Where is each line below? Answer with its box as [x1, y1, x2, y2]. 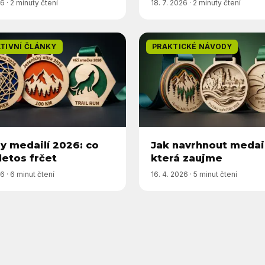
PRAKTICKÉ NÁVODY [152, 42, 232, 51]
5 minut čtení [193, 170, 237, 179]
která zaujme [151, 153, 222, 164]
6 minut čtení [10, 170, 54, 179]
